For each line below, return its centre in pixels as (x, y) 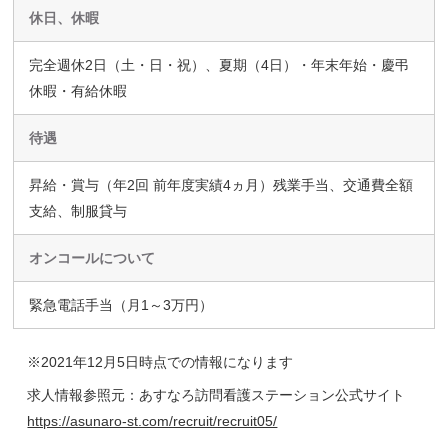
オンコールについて (92, 257)
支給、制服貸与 (78, 210)
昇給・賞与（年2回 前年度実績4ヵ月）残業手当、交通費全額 (221, 184)
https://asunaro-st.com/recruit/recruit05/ (152, 420)
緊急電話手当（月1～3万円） (121, 304)
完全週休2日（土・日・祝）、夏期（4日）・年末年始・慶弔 (219, 64)
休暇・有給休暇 (78, 90)
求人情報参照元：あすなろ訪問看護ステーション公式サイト (216, 394)
